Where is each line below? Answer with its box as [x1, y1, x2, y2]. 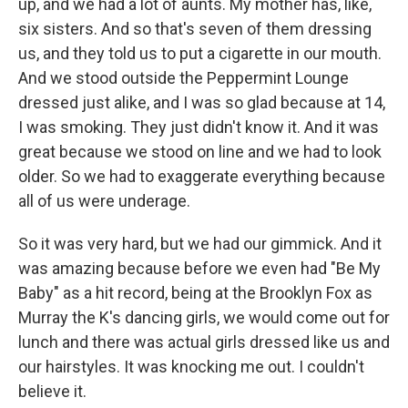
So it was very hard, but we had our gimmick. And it [18, 234, 382, 254]
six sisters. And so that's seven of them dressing [18, 19, 372, 39]
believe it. [18, 382, 87, 402]
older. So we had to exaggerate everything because [18, 167, 385, 187]
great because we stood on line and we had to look [18, 142, 382, 162]
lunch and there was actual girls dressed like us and [18, 332, 390, 352]
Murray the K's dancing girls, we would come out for [18, 308, 390, 328]
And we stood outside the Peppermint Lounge [18, 68, 349, 88]
